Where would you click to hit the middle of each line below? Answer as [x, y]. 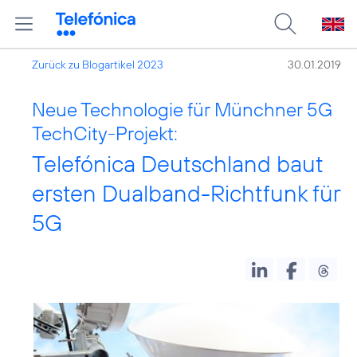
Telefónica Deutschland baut [177, 164]
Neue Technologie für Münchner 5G [182, 109]
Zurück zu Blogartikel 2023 [98, 65]
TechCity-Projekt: [105, 133]
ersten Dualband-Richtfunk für [186, 193]
